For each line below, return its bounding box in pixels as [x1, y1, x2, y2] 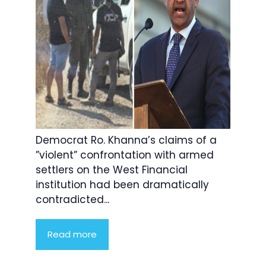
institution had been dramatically [36, 178, 209, 192]
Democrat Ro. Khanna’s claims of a [36, 133, 217, 148]
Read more [47, 228, 97, 241]
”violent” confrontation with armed [36, 148, 214, 163]
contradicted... [36, 192, 109, 207]
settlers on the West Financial [36, 163, 188, 178]
